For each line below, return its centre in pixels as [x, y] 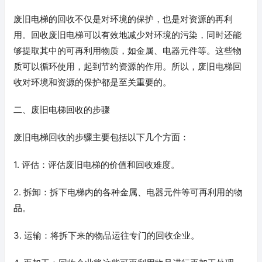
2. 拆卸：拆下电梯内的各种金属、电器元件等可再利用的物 [128, 192]
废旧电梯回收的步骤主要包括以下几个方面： [101, 137]
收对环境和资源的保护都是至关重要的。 [92, 82]
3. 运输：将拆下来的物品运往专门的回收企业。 [106, 236]
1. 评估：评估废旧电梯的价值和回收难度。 [96, 165]
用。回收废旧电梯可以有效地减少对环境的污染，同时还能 [127, 35]
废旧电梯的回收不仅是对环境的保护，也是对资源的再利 [123, 19]
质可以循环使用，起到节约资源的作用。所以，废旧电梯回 [127, 67]
